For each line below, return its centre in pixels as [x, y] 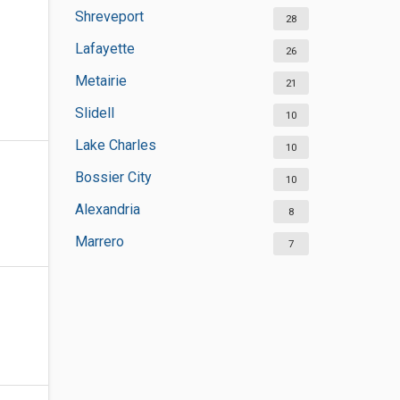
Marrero [99, 242]
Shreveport [109, 17]
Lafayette [104, 49]
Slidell [94, 113]
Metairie [100, 81]
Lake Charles [115, 145]
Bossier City [113, 177]
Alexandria [107, 209]
